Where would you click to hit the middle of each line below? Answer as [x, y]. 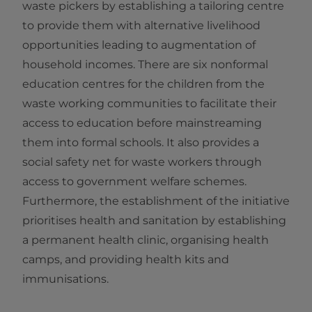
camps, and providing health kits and [126, 260]
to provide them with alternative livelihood [141, 26]
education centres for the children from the [143, 84]
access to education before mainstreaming [142, 123]
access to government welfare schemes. [134, 182]
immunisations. [65, 279]
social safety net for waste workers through [142, 162]
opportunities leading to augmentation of [139, 45]
